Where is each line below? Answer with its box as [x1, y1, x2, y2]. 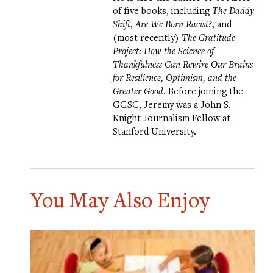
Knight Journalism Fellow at [113, 112, 230, 124]
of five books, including [113, 4, 212, 17]
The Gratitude [182, 31, 235, 44]
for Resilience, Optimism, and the [113, 71, 236, 84]
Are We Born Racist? [135, 18, 212, 30]
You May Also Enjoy [30, 186, 210, 214]
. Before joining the [163, 85, 243, 97]
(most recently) [113, 31, 182, 44]
